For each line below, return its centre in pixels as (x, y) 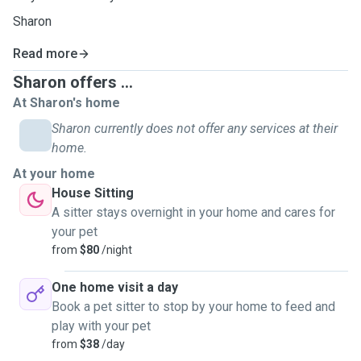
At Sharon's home (66, 103)
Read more (45, 54)
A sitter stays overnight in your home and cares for (193, 212)
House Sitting (93, 193)
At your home (54, 174)
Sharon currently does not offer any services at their (195, 129)
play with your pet (101, 326)
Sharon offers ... (73, 82)
